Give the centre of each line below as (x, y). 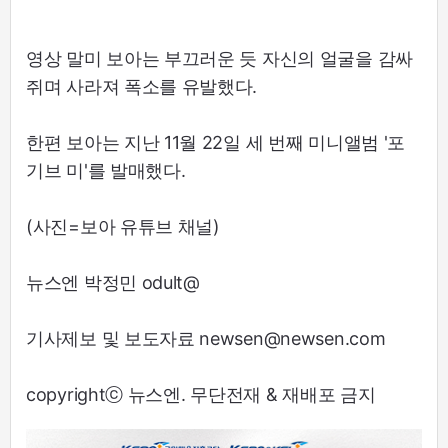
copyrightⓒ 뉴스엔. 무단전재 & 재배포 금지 (201, 394)
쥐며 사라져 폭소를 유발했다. (142, 86)
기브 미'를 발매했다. (106, 170)
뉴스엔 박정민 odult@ (113, 282)
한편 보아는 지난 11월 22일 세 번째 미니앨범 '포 (216, 142)
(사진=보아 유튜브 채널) (123, 226)
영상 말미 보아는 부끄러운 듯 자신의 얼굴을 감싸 (219, 58)
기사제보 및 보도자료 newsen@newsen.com (206, 338)
